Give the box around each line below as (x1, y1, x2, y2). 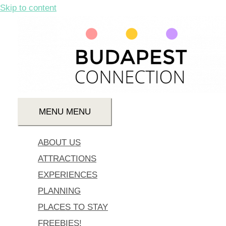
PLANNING (38, 186, 81, 196)
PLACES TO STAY (38, 202, 108, 212)
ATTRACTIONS (38, 154, 96, 163)
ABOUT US (38, 138, 81, 147)
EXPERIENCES (38, 170, 97, 180)
